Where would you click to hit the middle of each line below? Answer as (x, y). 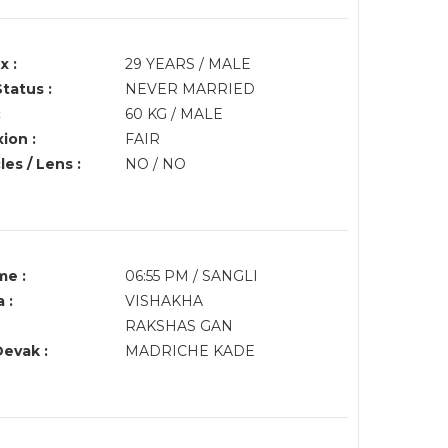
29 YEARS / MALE (187, 64)
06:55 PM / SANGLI (193, 276)
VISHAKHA (163, 301)
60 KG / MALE (173, 114)
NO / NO (155, 164)
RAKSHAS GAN (178, 326)
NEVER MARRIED (189, 89)
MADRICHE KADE (191, 351)
